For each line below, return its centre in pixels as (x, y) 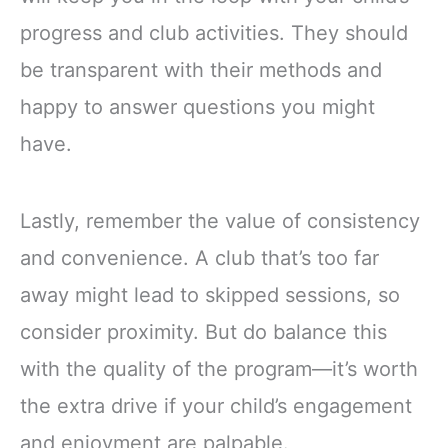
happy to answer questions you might (197, 107)
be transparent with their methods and (201, 70)
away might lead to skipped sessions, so (210, 295)
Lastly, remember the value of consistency (220, 221)
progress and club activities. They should (214, 33)
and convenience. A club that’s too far (199, 258)
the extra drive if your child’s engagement (216, 406)
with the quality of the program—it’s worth (219, 369)
